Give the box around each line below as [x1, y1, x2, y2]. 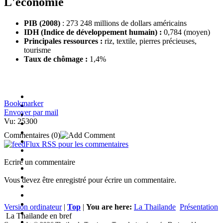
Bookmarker [4, 99, 43, 108]
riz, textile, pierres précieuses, [103, 37, 197, 46]
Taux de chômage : [24, 55, 88, 64]
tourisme [24, 46, 51, 55]
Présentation [180, 203, 218, 212]
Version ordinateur [4, 203, 62, 212]
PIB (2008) [24, 19, 60, 28]
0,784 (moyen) [164, 28, 210, 37]
